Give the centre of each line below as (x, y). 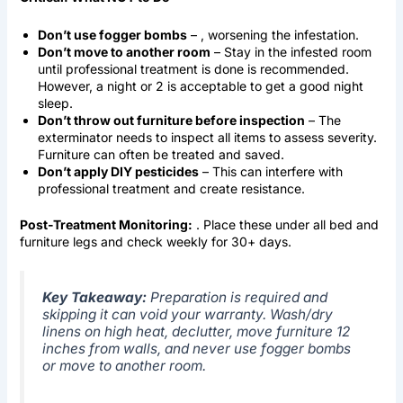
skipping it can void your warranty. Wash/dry (187, 314)
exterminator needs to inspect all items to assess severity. (207, 137)
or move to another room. (124, 365)
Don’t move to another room (124, 51)
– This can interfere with (270, 171)
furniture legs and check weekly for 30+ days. (155, 241)
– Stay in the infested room (291, 51)
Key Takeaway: (94, 297)
